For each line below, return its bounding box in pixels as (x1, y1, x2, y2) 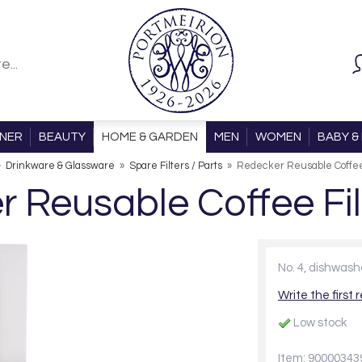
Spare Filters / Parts (129, 161, 225, 171)
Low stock (291, 317, 347, 330)
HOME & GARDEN (101, 131, 198, 143)
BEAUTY (38, 131, 86, 143)
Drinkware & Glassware (6, 161, 115, 171)
